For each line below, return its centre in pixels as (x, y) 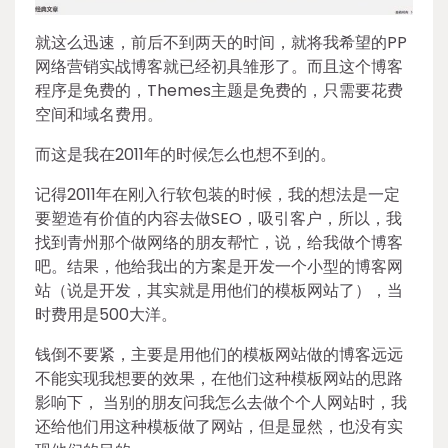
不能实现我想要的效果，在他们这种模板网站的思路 (219, 378)
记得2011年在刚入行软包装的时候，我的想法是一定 (217, 194)
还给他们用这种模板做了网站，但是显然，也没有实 (219, 426)
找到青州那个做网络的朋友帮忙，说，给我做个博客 (219, 242)
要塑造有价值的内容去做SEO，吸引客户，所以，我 (218, 218)
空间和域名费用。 (99, 114)
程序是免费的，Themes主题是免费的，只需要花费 (219, 90)
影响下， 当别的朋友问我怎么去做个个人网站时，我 (221, 402)
